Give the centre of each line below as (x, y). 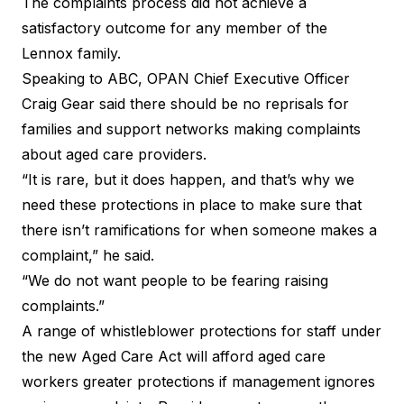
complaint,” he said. (88, 255)
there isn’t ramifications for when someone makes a (199, 230)
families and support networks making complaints (191, 129)
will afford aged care (253, 356)
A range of (61, 331)
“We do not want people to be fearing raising (175, 280)
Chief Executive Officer (270, 78)
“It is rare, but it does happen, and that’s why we (188, 179)
